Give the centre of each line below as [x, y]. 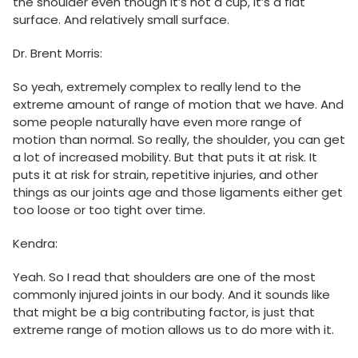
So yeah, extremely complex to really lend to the [157, 87]
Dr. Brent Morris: [58, 54]
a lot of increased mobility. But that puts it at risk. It [165, 157]
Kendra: [35, 244]
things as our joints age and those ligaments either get [178, 193]
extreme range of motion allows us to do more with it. [173, 330]
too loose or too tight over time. [109, 210]
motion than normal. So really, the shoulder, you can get [179, 140]
